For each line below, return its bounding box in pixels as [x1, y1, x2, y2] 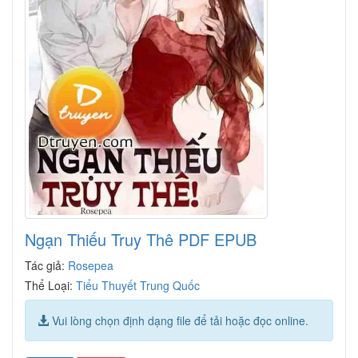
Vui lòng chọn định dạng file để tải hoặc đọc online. [49, 312, 308, 328]
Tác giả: [25, 257, 68, 273]
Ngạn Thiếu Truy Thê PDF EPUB [25, 227, 257, 251]
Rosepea [68, 257, 113, 273]
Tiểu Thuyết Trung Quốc [76, 276, 200, 293]
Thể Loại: [25, 276, 76, 293]
